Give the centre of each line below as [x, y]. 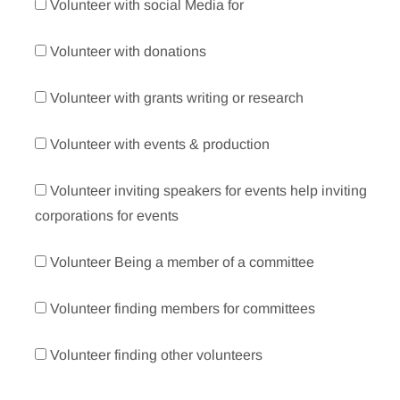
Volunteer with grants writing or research [177, 98]
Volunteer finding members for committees [183, 309]
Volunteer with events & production [160, 145]
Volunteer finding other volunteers [157, 355]
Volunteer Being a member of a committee [183, 262]
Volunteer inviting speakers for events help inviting [209, 191]
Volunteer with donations [129, 52]
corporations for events [107, 216]
